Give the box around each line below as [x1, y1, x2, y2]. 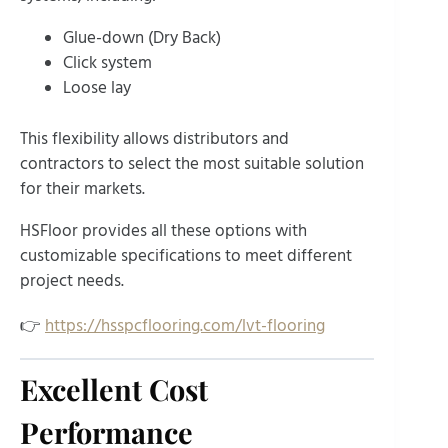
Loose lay [62, 76, 131, 101]
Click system [62, 51, 152, 76]
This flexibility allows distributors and [20, 126, 289, 151]
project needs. [20, 268, 124, 293]
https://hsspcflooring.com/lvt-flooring [45, 313, 325, 338]
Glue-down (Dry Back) [62, 26, 221, 51]
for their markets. [20, 176, 145, 201]
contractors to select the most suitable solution [20, 151, 364, 176]
